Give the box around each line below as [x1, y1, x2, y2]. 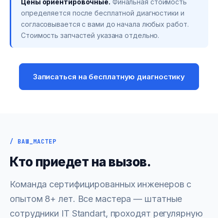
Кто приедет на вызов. [10, 154, 151, 169]
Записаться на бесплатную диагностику [33, 72, 185, 81]
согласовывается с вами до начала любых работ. [21, 20, 189, 28]
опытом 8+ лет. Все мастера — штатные [10, 194, 182, 204]
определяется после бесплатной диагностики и [21, 9, 184, 17]
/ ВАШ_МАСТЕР [10, 138, 56, 145]
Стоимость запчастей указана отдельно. [21, 31, 160, 39]
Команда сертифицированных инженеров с [10, 179, 192, 189]
